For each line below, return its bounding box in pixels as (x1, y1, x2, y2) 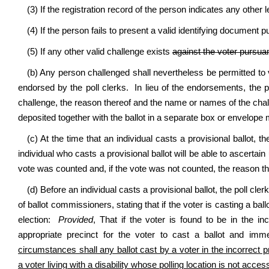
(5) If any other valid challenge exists (27, 47, 172, 56)
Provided (58, 215, 94, 225)
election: (18, 215, 59, 225)
